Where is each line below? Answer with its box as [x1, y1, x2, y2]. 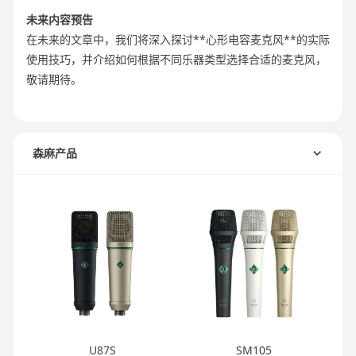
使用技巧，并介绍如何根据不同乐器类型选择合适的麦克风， [26, 52, 327, 68]
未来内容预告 [26, 12, 93, 28]
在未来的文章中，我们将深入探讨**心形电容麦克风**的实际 [26, 32, 330, 48]
